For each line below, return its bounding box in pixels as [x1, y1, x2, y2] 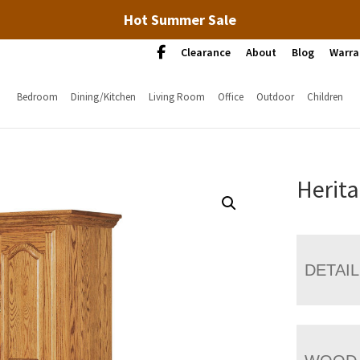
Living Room [148, 89, 205, 104]
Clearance [181, 45, 231, 59]
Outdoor [256, 89, 294, 104]
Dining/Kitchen [70, 89, 136, 104]
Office [217, 89, 243, 104]
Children [306, 89, 343, 104]
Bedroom [16, 89, 58, 104]
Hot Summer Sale [124, 10, 236, 29]
